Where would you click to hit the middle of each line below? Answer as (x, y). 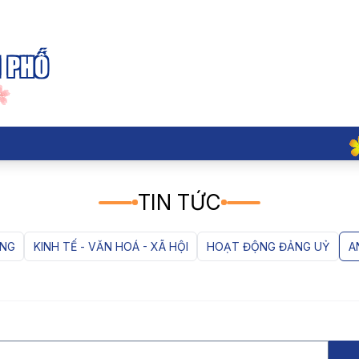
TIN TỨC (179, 203)
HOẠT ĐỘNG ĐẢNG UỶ (268, 247)
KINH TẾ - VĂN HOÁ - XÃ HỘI (111, 247)
